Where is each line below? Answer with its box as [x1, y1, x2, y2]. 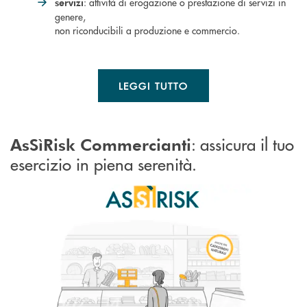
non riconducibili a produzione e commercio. [55, 23, 240, 37]
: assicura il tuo [191, 132, 294, 155]
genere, [55, 9, 86, 23]
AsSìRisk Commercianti [10, 133, 191, 155]
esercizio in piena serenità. [10, 151, 197, 175]
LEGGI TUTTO [118, 78, 189, 93]
